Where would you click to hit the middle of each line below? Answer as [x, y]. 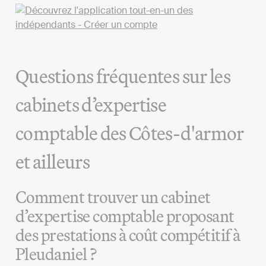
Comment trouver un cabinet [113, 197]
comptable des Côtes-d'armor [130, 133]
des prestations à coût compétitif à [128, 235]
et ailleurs [53, 161]
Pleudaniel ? [56, 254]
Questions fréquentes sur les [123, 76]
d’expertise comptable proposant [125, 216]
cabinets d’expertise [91, 104]
